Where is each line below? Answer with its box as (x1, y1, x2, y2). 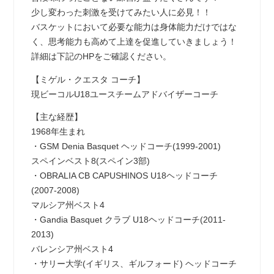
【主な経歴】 (31, 113, 83, 122)
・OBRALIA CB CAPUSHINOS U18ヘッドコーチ (31, 171, 218, 181)
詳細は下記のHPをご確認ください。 (31, 52, 171, 62)
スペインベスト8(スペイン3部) (31, 157, 150, 166)
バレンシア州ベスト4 (31, 245, 113, 254)
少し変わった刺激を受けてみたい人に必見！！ (31, 8, 211, 18)
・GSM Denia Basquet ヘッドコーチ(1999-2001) (31, 142, 221, 152)
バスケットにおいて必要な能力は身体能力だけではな (31, 23, 237, 32)
